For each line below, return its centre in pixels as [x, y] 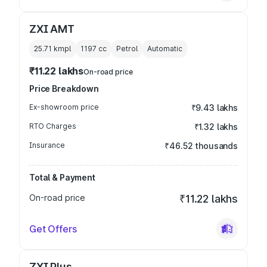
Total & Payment [62, 177]
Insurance [47, 145]
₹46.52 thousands [201, 146]
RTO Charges [53, 126]
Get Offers [53, 229]
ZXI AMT [52, 29]
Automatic [165, 49]
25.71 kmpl [52, 49]
